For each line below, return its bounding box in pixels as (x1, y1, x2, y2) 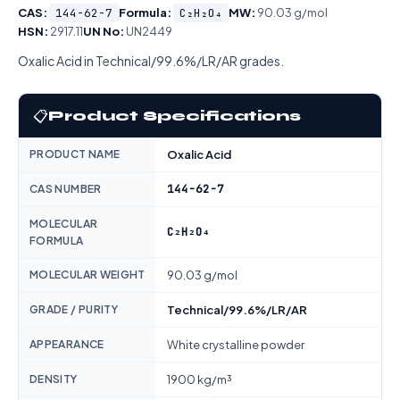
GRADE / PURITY (29, 303, 119, 316)
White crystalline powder (167, 337, 304, 352)
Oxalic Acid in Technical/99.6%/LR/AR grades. (18, 53, 284, 69)
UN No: (83, 24, 124, 38)
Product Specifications (48, 107, 301, 124)
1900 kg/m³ (167, 372, 232, 387)
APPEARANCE (29, 337, 104, 351)
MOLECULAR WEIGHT (29, 268, 146, 281)
